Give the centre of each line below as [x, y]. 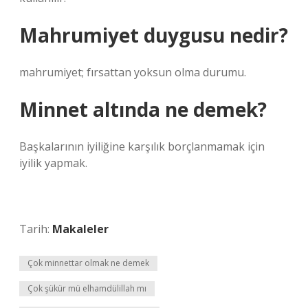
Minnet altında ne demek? [143, 109]
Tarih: [36, 229]
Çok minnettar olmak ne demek [88, 263]
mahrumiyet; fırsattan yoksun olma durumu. [133, 72]
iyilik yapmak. [53, 163]
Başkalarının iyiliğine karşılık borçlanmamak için [142, 146]
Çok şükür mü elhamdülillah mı [87, 288]
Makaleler [80, 229]
